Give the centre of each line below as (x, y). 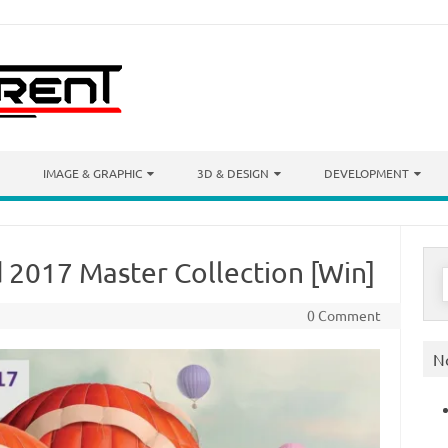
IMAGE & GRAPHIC (92, 173)
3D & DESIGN (233, 173)
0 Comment (343, 315)
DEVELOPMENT (366, 173)
